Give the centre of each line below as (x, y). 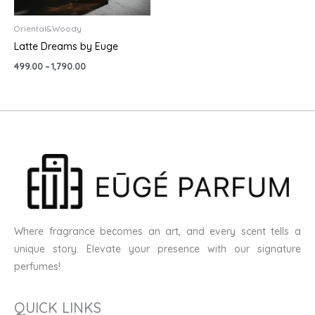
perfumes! (37, 266)
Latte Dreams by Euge (66, 47)
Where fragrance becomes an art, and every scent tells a (157, 231)
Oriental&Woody (48, 29)
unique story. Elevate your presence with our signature (157, 249)
